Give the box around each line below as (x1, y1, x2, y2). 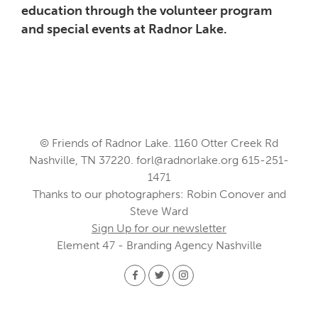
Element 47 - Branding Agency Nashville (56, 238, 262, 252)
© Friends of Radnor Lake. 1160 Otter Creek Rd (40, 136, 278, 150)
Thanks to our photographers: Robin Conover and (32, 187, 286, 201)
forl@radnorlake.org (136, 153, 238, 167)
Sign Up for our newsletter (92, 221, 226, 235)
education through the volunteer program (21, 2, 272, 18)
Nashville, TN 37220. (29, 153, 136, 167)
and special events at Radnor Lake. (21, 21, 227, 37)
